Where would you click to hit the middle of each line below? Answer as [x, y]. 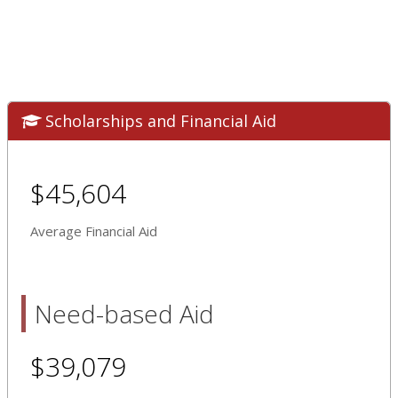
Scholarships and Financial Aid [161, 120]
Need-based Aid [124, 313]
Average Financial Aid [94, 231]
